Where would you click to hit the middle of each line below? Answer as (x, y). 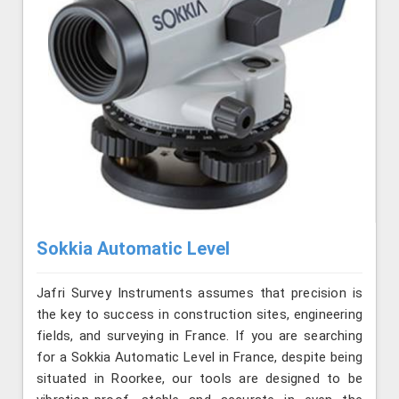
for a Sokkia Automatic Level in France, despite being (199, 358)
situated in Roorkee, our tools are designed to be (199, 379)
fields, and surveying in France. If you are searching (199, 336)
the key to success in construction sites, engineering (199, 315)
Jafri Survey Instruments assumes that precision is (199, 293)
